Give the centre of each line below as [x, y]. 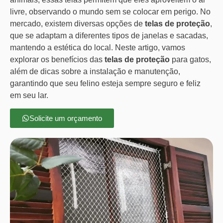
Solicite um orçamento [66, 118]
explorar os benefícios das [57, 59]
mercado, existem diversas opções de [77, 23]
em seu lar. [29, 95]
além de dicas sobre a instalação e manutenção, [95, 71]
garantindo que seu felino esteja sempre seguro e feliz [105, 83]
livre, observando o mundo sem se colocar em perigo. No [110, 11]
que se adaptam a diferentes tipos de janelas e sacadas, [109, 35]
